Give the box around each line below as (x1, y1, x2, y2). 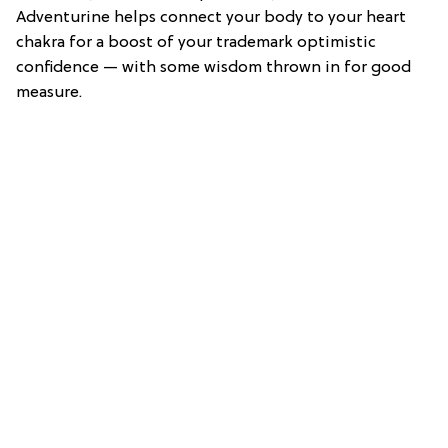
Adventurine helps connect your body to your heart (16, 8, 406, 27)
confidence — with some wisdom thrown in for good (16, 58, 411, 77)
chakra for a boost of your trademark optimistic (16, 33, 376, 52)
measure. (16, 83, 82, 102)
